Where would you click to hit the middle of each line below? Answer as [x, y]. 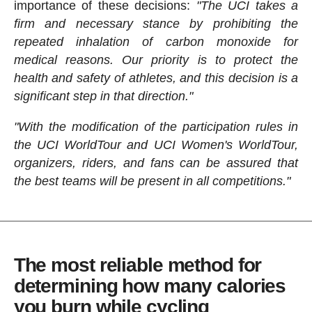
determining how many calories [150, 286]
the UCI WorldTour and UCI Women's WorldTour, [156, 145]
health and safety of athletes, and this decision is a [156, 78]
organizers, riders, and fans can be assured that [156, 163]
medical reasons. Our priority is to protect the [156, 60]
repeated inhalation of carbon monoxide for [156, 42]
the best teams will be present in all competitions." [152, 181]
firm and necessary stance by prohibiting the [156, 24]
